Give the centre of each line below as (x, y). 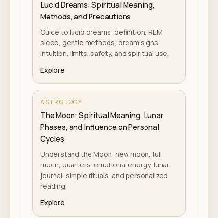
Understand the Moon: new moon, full (101, 154)
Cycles (52, 139)
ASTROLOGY (62, 102)
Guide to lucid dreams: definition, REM (101, 32)
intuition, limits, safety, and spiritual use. (105, 53)
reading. (54, 186)
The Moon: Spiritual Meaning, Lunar (102, 116)
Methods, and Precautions (86, 17)
